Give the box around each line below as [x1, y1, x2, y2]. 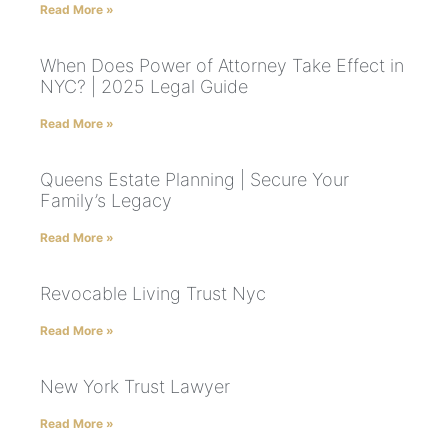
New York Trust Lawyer [40, 376, 230, 398]
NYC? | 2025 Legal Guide [40, 76, 248, 98]
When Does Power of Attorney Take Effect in [40, 55, 404, 77]
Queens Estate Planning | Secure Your [40, 169, 349, 191]
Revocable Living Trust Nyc [40, 283, 266, 305]
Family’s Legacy [40, 190, 172, 212]
